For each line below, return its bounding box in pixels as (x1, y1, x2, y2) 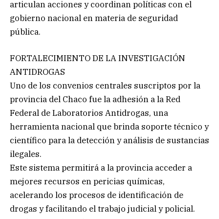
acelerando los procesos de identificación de (10, 189, 183, 200)
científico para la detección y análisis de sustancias (10, 134, 209, 146)
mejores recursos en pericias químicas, (10, 175, 165, 187)
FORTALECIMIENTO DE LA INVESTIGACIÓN (10, 52, 185, 64)
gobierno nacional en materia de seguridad (10, 12, 178, 23)
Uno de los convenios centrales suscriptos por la (10, 80, 200, 91)
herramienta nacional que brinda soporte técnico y (10, 121, 209, 132)
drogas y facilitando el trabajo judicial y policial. (10, 203, 195, 214)
